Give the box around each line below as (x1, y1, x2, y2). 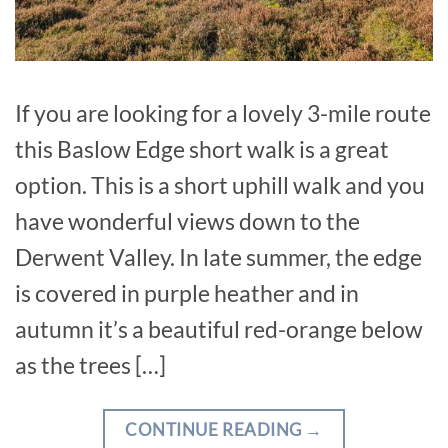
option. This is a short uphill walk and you (15, 171, 425, 200)
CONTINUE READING (125, 418, 306, 440)
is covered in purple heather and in (15, 279, 359, 308)
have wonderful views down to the (15, 207, 360, 236)
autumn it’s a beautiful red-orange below (15, 315, 423, 344)
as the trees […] (15, 351, 166, 380)
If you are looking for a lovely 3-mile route (15, 99, 431, 128)
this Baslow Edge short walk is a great (15, 135, 389, 164)
